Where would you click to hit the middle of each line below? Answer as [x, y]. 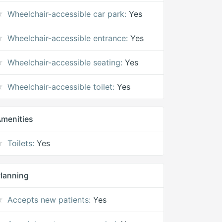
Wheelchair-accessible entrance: [68, 38]
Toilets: [21, 143]
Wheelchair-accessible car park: [67, 14]
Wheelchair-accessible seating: [65, 62]
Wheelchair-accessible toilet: [61, 87]
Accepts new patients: [49, 200]
